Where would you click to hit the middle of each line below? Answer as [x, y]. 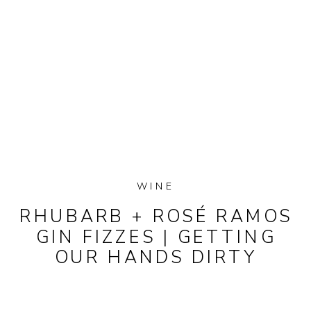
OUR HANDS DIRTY [156, 258]
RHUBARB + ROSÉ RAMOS [156, 217]
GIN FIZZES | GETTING [156, 237]
